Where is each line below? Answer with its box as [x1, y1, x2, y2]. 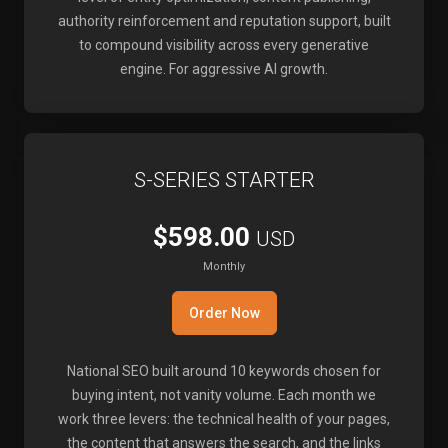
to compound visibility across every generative [79, 37, 369, 53]
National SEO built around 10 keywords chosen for [67, 363, 381, 379]
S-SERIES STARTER [133, 168, 315, 192]
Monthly [203, 260, 245, 273]
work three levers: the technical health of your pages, [58, 411, 390, 427]
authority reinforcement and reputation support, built [57, 13, 391, 29]
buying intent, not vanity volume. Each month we [72, 387, 376, 403]
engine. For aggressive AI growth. [120, 61, 328, 77]
